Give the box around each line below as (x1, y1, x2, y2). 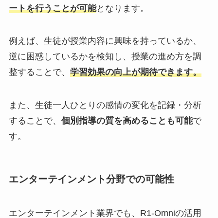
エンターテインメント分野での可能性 (8, 174, 174, 185)
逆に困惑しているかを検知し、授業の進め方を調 (8, 52, 201, 62)
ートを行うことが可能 (8, 3, 96, 13)
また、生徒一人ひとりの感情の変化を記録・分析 (8, 100, 201, 110)
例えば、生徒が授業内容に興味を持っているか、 (8, 36, 201, 46)
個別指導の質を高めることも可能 (61, 116, 193, 126)
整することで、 (8, 67, 70, 77)
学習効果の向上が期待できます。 (70, 67, 201, 77)
